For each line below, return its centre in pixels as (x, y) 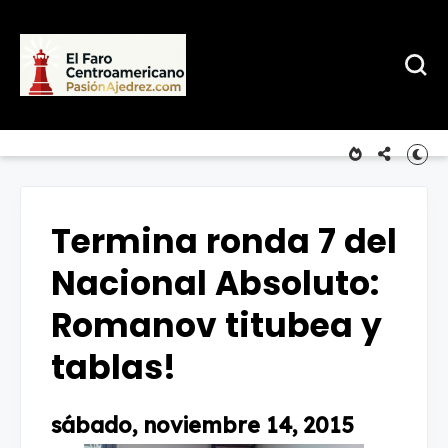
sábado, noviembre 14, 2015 (202, 424)
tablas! (113, 367)
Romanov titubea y (216, 325)
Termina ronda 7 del (224, 241)
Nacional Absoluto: (215, 283)
